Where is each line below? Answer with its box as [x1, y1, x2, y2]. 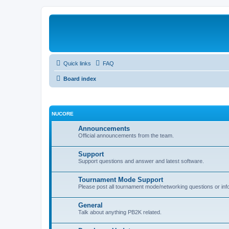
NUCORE [52, 110, 74, 117]
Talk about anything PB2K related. [78, 209, 162, 215]
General [78, 201, 103, 209]
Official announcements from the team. [78, 132, 174, 139]
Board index [63, 76, 96, 82]
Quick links [63, 60, 91, 66]
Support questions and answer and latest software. [78, 157, 204, 164]
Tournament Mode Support [78, 175, 163, 184]
